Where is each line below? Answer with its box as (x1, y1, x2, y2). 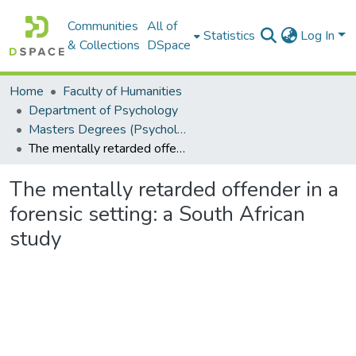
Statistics (203, 27, 256, 44)
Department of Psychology (29, 102, 178, 119)
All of (147, 17, 178, 35)
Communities (68, 17, 139, 35)
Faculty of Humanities (63, 83, 182, 100)
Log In (300, 27, 339, 44)
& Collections (68, 37, 141, 54)
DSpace (147, 37, 192, 54)
